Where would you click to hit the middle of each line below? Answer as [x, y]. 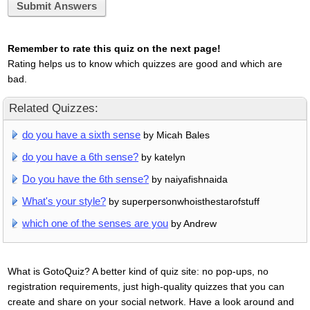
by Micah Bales [175, 135]
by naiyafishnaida [189, 179]
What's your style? [64, 201]
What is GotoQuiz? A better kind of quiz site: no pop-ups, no [138, 271]
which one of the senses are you [95, 223]
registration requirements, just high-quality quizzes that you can [146, 286]
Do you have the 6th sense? [86, 179]
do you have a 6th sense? [81, 156]
